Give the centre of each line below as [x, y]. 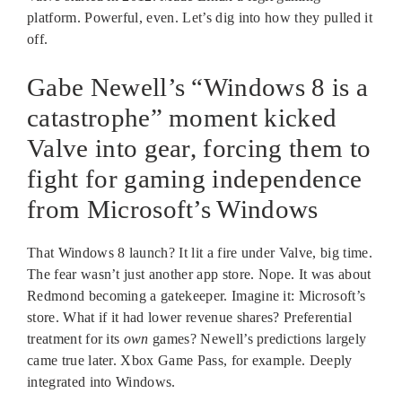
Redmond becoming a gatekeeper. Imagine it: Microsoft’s [197, 295]
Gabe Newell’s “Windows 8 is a [198, 87]
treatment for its [75, 338]
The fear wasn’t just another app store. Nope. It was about [199, 274]
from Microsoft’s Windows [173, 209]
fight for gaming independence [195, 178]
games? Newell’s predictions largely [258, 338]
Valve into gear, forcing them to [199, 148]
